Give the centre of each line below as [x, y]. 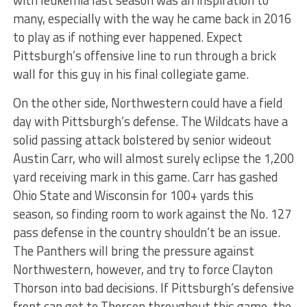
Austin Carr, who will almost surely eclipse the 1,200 [153, 158]
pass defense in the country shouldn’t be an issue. [146, 232]
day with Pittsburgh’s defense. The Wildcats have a [150, 121]
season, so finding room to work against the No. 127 [152, 214]
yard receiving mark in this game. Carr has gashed [145, 177]
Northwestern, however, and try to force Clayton [143, 269]
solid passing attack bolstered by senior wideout [142, 140]
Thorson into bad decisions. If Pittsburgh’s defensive [153, 288]
